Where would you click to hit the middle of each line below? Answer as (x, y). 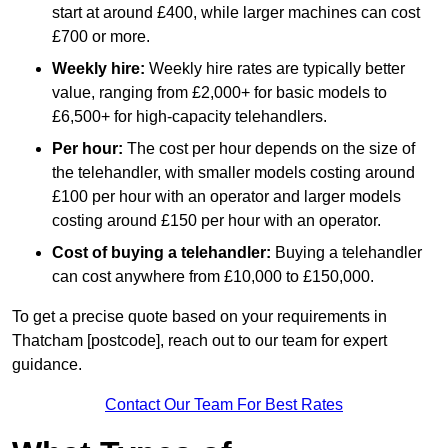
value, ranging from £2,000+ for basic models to (219, 93)
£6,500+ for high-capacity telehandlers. (189, 117)
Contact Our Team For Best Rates (224, 405)
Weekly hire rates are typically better (275, 69)
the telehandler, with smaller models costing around (233, 173)
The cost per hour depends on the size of (271, 149)
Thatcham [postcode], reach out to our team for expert (199, 341)
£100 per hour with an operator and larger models (226, 197)
